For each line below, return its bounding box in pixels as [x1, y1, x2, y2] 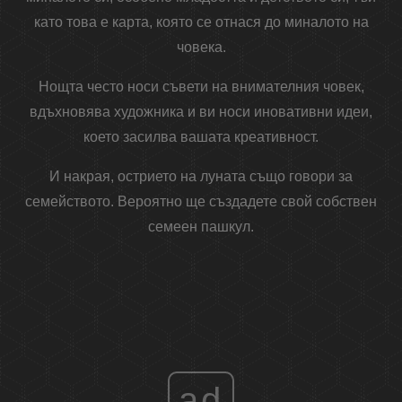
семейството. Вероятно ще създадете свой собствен [25, 194, 377, 210]
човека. [176, 39, 226, 56]
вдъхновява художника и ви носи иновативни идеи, [30, 104, 372, 120]
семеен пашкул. [148, 219, 254, 235]
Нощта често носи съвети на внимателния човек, [38, 79, 364, 95]
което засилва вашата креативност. [83, 129, 319, 145]
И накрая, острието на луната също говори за [49, 169, 353, 185]
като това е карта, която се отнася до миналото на [33, 14, 369, 31]
